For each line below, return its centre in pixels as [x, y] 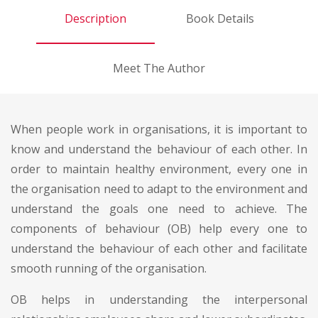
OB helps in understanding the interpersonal [159, 299]
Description [95, 18]
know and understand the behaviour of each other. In [159, 149]
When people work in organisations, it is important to [159, 129]
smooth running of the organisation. [109, 268]
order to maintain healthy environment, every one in [159, 169]
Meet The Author [159, 68]
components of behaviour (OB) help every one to [159, 228]
